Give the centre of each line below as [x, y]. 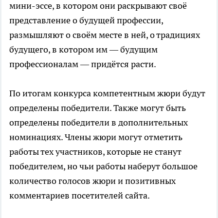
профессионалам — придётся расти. [83, 64]
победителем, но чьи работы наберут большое [103, 166]
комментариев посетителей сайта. [80, 195]
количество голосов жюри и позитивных [92, 181]
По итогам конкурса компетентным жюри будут [107, 93]
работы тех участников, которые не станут [95, 152]
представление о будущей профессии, [86, 20]
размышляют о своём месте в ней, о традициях [105, 35]
